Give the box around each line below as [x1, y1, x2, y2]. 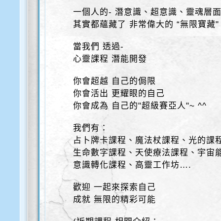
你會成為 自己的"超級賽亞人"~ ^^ [73, 101, 207, 110]
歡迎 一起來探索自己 [73, 183, 156, 192]
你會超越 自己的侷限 [73, 76, 156, 86]
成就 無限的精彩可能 [73, 195, 156, 204]
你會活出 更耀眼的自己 [73, 89, 165, 98]
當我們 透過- [73, 42, 124, 51]
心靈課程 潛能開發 [73, 54, 147, 64]
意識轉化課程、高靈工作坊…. [73, 160, 192, 170]
